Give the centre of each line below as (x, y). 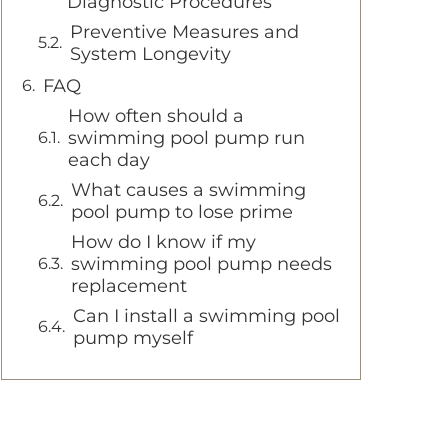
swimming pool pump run (186, 137)
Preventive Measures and (184, 31)
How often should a (156, 115)
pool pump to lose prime (182, 211)
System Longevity (150, 53)
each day (109, 159)
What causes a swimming (188, 189)
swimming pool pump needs (201, 263)
